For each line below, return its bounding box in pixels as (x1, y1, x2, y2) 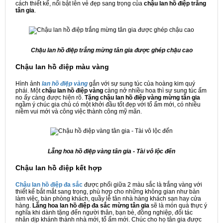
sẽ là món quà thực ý (149, 202, 207, 210)
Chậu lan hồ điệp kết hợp (15, 164, 102, 172)
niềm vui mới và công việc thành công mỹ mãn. (15, 108, 142, 115)
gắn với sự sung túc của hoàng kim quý (88, 80, 195, 88)
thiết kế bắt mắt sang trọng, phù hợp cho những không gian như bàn (15, 188, 200, 196)
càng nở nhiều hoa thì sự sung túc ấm (103, 87, 207, 95)
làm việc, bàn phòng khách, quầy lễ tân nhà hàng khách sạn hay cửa (15, 195, 201, 203)
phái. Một (15, 87, 42, 95)
